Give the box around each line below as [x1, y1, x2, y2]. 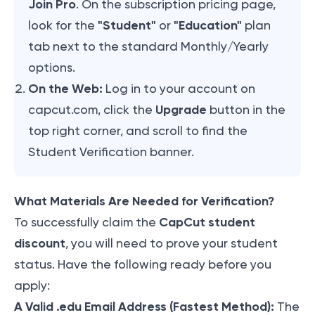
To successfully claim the [14, 215, 159, 230]
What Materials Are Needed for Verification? [14, 193, 274, 210]
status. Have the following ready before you [14, 257, 271, 272]
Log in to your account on [103, 82, 255, 96]
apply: [14, 278, 50, 293]
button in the [207, 103, 285, 117]
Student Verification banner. [28, 145, 194, 160]
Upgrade [155, 102, 207, 118]
